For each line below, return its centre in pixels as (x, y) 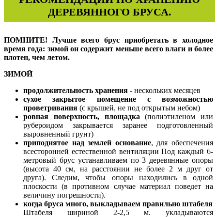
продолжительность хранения (76, 91)
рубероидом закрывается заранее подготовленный (118, 125)
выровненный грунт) (58, 134)
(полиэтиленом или (176, 117)
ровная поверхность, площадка (82, 117)
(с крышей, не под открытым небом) (139, 108)
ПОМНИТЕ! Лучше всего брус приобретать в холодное (108, 40)
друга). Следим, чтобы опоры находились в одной (118, 178)
